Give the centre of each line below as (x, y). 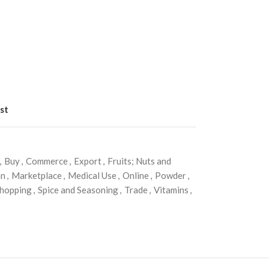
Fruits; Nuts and (139, 161)
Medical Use (92, 175)
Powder (170, 175)
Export (87, 161)
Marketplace (36, 175)
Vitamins (171, 189)
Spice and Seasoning (78, 189)
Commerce (47, 161)
